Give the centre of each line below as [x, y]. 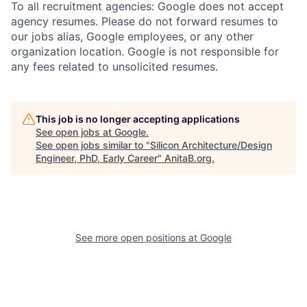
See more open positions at [138, 238]
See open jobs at [75, 132]
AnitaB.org [188, 158]
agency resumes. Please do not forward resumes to [145, 22]
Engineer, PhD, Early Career [97, 158]
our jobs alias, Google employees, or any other [132, 37]
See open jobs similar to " [93, 145]
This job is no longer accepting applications [138, 119]
